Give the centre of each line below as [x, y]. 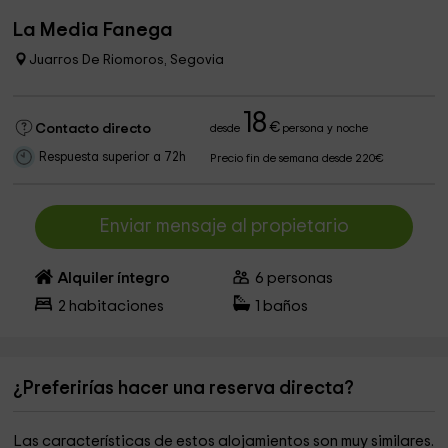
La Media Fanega [93, 30]
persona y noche [324, 128]
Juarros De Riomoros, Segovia [127, 60]
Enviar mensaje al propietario [223, 226]
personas [299, 278]
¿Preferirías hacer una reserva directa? [184, 388]
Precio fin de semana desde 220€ [297, 158]
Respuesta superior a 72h [113, 157]
